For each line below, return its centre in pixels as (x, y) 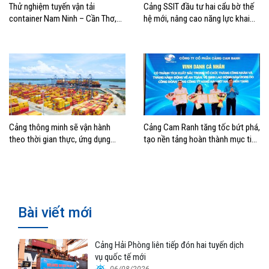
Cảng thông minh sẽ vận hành (60, 128)
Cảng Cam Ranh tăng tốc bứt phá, (202, 128)
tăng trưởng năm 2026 (182, 152)
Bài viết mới (55, 213)
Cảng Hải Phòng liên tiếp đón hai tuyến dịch (170, 245)
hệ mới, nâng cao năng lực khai (197, 18)
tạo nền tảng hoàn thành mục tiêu (202, 140)
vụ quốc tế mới (121, 257)
